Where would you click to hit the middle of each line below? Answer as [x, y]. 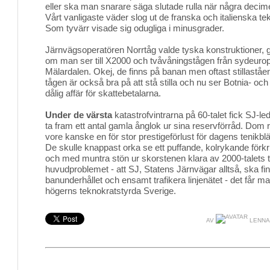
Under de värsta [79, 115]
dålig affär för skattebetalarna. [103, 93]
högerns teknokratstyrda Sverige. [111, 191]
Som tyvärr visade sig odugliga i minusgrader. [135, 28]
